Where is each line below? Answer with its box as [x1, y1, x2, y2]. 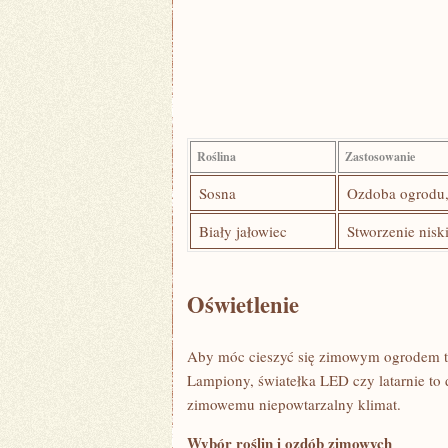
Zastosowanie [345, 148, 415, 165]
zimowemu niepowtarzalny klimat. [187, 394, 401, 414]
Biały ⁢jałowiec [198, 221, 287, 241]
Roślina [197, 148, 236, 165]
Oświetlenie [187, 288, 299, 321]
